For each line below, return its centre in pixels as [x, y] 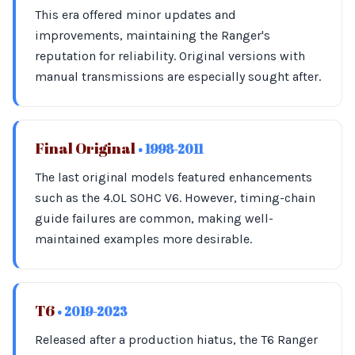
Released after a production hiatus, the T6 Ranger [176, 340]
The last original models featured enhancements [174, 177]
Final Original [86, 148]
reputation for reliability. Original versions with [170, 56]
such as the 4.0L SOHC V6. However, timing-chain [175, 198]
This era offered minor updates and [136, 15]
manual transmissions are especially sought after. [178, 76]
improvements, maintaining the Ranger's [153, 35]
